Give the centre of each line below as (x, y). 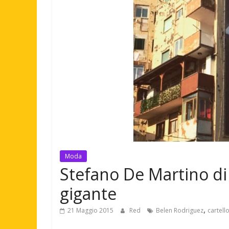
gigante (88, 193)
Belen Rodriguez (180, 210)
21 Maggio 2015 (90, 210)
